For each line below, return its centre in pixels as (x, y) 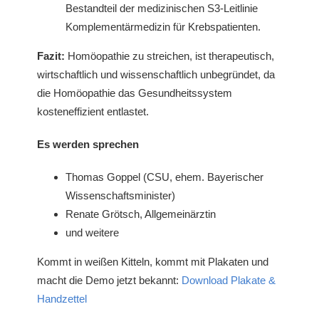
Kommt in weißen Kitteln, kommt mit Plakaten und (153, 261)
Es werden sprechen (88, 144)
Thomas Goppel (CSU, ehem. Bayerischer (165, 177)
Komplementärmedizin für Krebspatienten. (163, 26)
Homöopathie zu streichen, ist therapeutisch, (170, 56)
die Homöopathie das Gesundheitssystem (135, 93)
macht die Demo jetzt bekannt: (110, 280)
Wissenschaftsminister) (121, 195)
